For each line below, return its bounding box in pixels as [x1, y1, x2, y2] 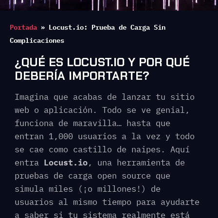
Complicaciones [10, 36, 64, 45]
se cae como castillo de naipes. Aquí [15, 144, 190, 155]
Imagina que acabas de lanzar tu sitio [15, 91, 195, 102]
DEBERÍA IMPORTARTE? [15, 68, 149, 83]
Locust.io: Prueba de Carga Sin [49, 22, 165, 32]
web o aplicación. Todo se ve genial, [15, 105, 190, 115]
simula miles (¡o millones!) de [15, 183, 161, 194]
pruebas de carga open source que [15, 170, 170, 181]
